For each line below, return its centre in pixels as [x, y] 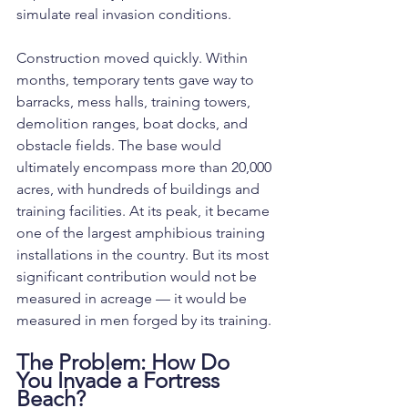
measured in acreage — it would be [133, 299]
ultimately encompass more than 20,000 [146, 168]
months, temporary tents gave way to [137, 80]
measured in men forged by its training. [144, 321]
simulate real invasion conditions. [124, 15]
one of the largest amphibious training [143, 233]
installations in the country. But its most [144, 255]
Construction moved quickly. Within [134, 58]
